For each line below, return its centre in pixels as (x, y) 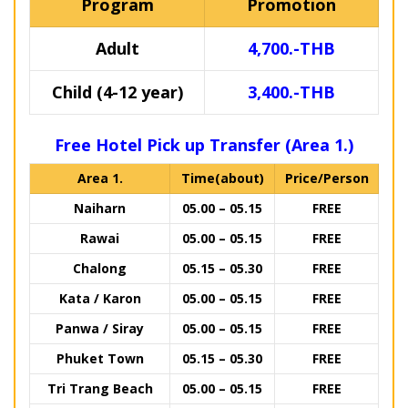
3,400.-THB (291, 92)
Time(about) (222, 178)
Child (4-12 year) (117, 92)
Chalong (100, 269)
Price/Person (326, 178)
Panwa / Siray (100, 329)
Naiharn (100, 209)
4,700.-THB (291, 49)
